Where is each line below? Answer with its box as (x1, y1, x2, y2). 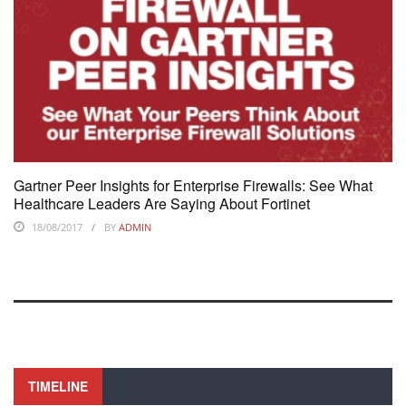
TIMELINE (28, 377, 88, 396)
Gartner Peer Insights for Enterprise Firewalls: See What (14, 175, 372, 197)
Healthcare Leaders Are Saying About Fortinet (14, 193, 310, 215)
